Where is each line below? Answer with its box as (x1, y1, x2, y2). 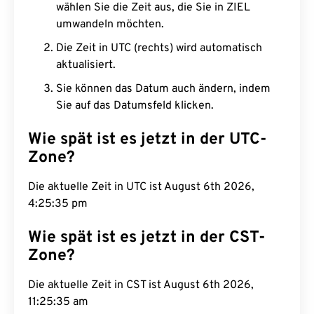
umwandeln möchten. (56, 18, 164, 32)
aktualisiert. (56, 58, 116, 72)
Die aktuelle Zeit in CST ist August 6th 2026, (28, 278, 254, 292)
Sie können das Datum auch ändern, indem (56, 82, 271, 96)
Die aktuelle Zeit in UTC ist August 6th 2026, (28, 180, 254, 194)
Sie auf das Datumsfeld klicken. (56, 99, 214, 113)
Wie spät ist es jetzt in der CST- (28, 228, 266, 248)
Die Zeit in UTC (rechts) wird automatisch (56, 41, 262, 55)
